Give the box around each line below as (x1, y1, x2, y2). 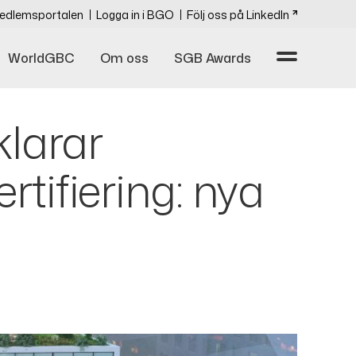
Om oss (100, 49, 149, 68)
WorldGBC (8, 49, 75, 68)
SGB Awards (174, 49, 251, 68)
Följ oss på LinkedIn (187, 7, 289, 22)
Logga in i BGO (96, 7, 174, 22)
